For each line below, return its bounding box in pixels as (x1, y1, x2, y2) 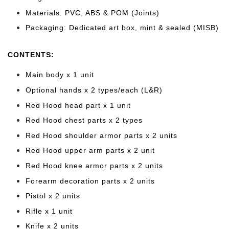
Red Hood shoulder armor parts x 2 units (26, 131, 177, 140)
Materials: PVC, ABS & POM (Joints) (26, 8, 159, 17)
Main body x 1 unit (26, 71, 94, 79)
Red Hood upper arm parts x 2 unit (26, 146, 155, 155)
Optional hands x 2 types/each (26, 85, 141, 94)
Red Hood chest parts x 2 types (26, 116, 143, 125)
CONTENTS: (8, 51, 54, 59)
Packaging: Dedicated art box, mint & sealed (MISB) (26, 24, 219, 32)
